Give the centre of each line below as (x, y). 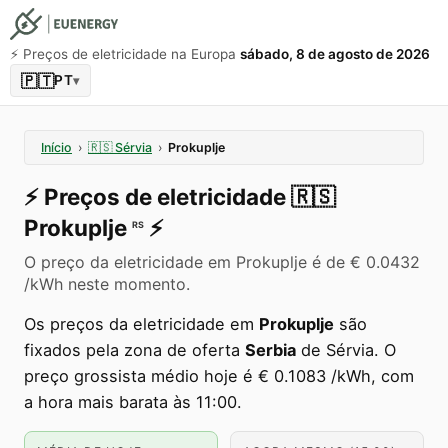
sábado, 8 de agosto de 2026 (335, 54)
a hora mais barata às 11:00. (133, 402)
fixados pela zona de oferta (134, 350)
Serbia (270, 350)
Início (56, 147)
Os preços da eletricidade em (141, 324)
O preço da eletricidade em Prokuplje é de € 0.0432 (222, 262)
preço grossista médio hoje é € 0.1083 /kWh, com (219, 376)
